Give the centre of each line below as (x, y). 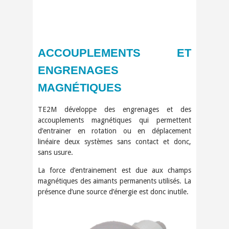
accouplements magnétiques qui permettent (114, 120)
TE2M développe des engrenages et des (114, 109)
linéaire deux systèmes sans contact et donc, (114, 141)
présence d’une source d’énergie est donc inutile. (113, 191)
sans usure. (55, 152)
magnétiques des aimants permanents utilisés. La (114, 181)
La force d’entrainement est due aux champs (114, 170)
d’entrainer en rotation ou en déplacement (114, 131)
